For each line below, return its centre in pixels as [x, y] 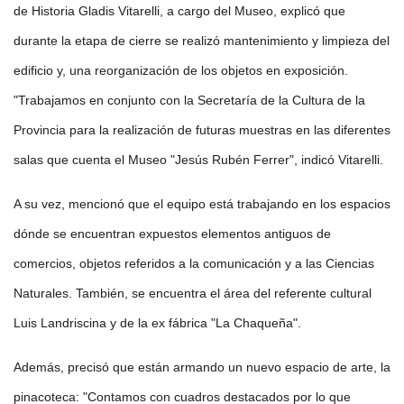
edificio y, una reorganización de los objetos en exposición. [181, 71]
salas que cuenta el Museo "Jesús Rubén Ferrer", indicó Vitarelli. [198, 160]
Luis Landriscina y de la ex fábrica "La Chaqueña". [157, 323]
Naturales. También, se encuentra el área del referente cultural [193, 294]
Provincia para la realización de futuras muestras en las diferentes [202, 130]
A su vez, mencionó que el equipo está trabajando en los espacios [202, 204]
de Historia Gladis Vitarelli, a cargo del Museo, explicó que [179, 11]
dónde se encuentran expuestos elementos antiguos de [172, 234]
